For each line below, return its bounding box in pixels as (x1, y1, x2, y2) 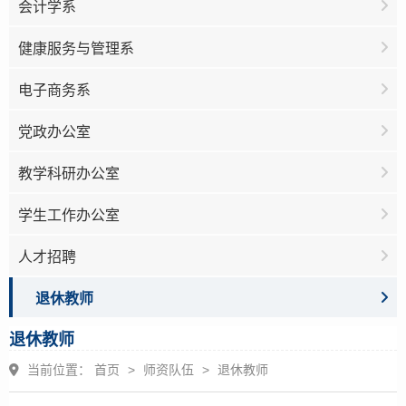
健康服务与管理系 (18, 40, 134, 56)
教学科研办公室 (18, 165, 120, 181)
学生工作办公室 (18, 207, 120, 223)
